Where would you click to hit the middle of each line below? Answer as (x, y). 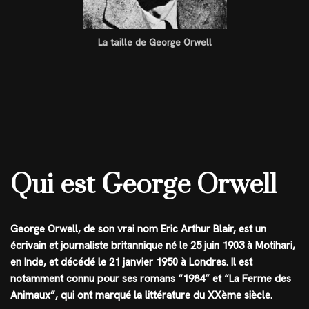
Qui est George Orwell (143, 185)
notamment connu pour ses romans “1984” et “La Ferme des (151, 278)
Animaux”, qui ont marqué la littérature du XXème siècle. (141, 295)
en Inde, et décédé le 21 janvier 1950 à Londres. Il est (131, 262)
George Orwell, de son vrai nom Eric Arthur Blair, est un (138, 229)
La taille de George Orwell (154, 42)
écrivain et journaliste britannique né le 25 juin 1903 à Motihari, (153, 245)
